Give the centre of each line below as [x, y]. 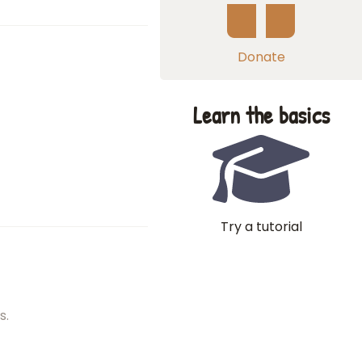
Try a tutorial [261, 227]
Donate [261, 57]
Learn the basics [261, 115]
